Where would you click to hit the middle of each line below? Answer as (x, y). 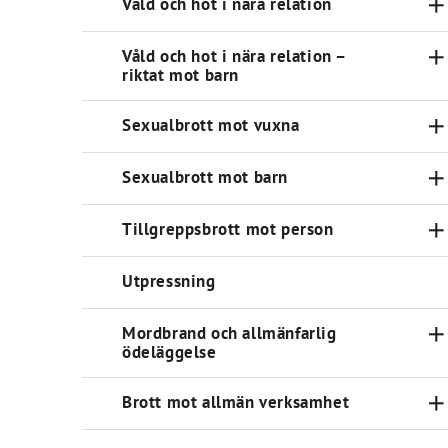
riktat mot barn (180, 75)
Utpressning (169, 281)
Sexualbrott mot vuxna (211, 125)
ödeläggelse (169, 352)
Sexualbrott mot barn (205, 177)
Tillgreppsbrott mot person (228, 229)
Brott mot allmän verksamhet (236, 402)
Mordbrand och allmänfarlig (229, 333)
